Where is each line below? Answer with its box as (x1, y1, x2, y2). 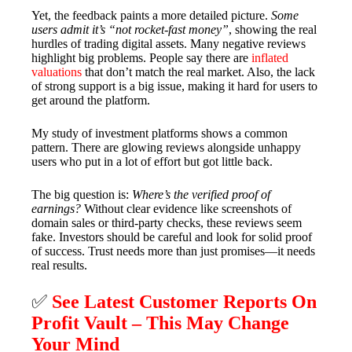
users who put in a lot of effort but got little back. (31, 155, 273, 169)
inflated (251, 51, 288, 65)
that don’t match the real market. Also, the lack (82, 65, 315, 79)
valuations (31, 65, 82, 79)
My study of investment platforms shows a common (31, 126, 288, 141)
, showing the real (229, 23, 317, 37)
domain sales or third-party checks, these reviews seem (31, 216, 302, 230)
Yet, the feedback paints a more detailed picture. (31, 9, 271, 23)
